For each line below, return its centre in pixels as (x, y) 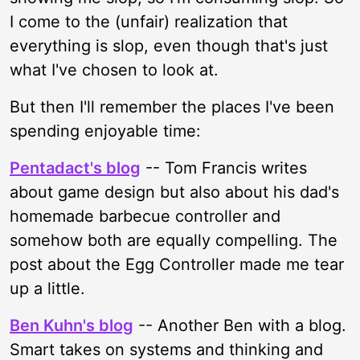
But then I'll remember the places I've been (172, 107)
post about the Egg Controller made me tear (177, 264)
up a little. (47, 288)
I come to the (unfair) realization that (149, 22)
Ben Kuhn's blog (72, 325)
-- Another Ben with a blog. (240, 325)
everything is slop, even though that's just (169, 46)
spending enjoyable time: (105, 131)
